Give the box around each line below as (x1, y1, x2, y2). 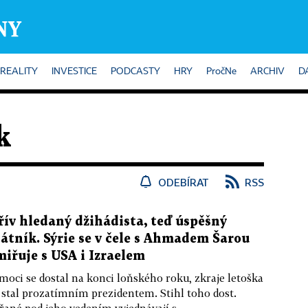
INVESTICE (52, 67, 97, 76)
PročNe (206, 67, 236, 76)
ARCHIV (250, 67, 285, 76)
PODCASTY (111, 67, 160, 76)
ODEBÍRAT (158, 176, 209, 188)
